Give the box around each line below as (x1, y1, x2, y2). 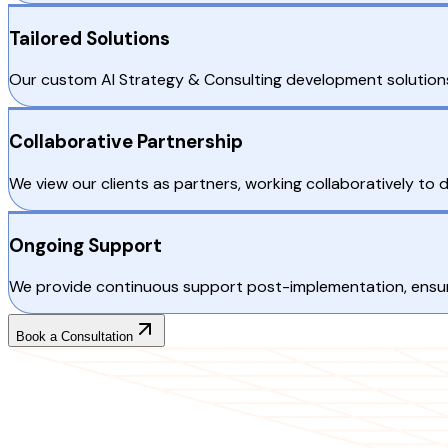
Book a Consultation (16, 329, 133, 345)
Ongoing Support (9, 232, 162, 258)
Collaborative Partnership (9, 129, 243, 155)
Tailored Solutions (9, 25, 170, 51)
